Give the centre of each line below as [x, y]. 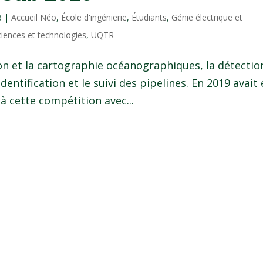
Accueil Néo [34, 17]
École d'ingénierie [94, 17]
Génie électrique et [207, 17]
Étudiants [149, 17]
